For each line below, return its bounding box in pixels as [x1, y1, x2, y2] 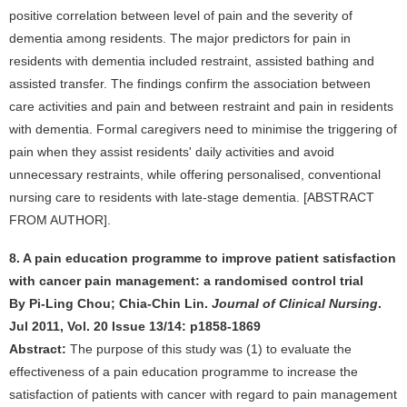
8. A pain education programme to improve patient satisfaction [9, 251, 396, 265]
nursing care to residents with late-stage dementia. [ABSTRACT [9, 190, 374, 204]
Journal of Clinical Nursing [212, 296, 378, 311]
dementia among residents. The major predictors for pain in [9, 31, 351, 45]
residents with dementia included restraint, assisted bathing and [9, 54, 374, 68]
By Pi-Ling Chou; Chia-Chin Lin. [9, 296, 212, 311]
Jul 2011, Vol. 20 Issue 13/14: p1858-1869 [9, 319, 261, 333]
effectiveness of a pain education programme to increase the [9, 364, 358, 379]
